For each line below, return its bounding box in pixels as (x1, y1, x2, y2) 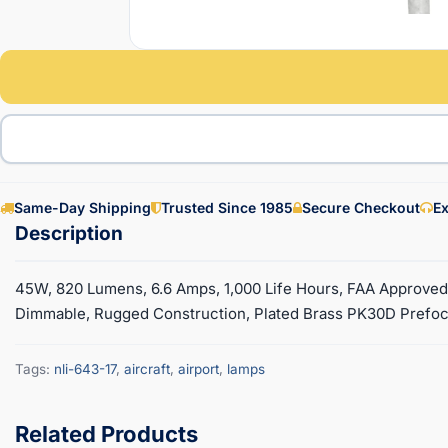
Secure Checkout (302, 198, 420, 216)
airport (178, 360, 219, 377)
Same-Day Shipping (14, 198, 151, 216)
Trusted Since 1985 (161, 198, 293, 216)
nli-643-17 (54, 360, 116, 377)
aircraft (124, 360, 170, 377)
